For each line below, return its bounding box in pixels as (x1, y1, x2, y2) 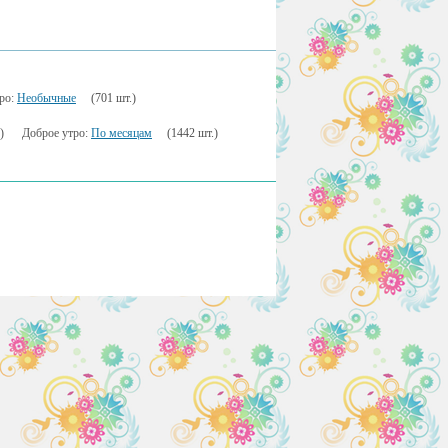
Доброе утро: (22, 126, 91, 140)
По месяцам (91, 126, 152, 140)
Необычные (17, 91, 76, 105)
